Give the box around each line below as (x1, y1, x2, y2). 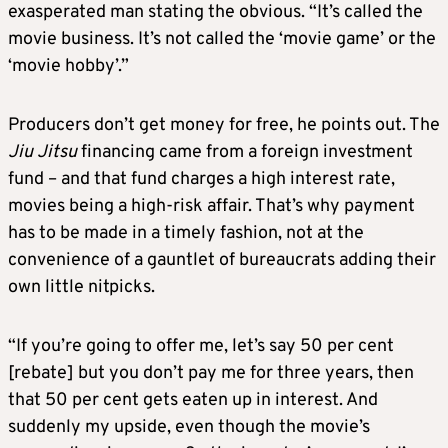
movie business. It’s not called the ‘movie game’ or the (8, 28, 436, 52)
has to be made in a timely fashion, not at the (8, 222, 364, 246)
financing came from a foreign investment (77, 141, 413, 165)
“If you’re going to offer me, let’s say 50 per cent (8, 335, 394, 359)
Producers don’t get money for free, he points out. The (8, 114, 440, 138)
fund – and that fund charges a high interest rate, (8, 168, 395, 192)
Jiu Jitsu (8, 141, 77, 165)
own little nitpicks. (8, 276, 155, 300)
